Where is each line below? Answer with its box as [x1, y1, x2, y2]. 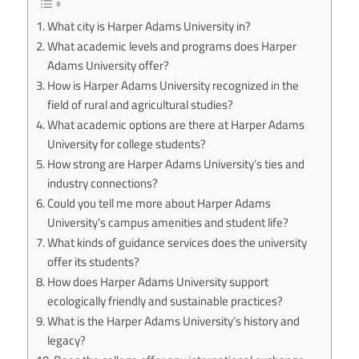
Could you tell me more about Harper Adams [47, 194, 272, 213]
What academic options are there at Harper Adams [47, 115, 305, 135]
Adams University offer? [47, 56, 170, 75]
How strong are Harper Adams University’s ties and [47, 155, 305, 174]
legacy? [47, 331, 87, 350]
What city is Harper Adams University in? [47, 17, 252, 36]
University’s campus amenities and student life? [47, 213, 289, 232]
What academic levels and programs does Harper [47, 37, 297, 56]
